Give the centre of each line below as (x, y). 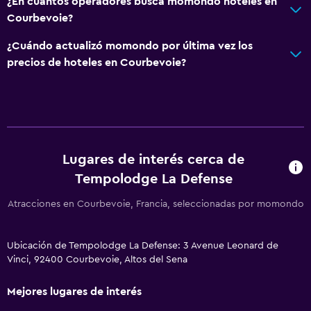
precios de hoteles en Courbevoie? (96, 62)
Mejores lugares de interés (74, 291)
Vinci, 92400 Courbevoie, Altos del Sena (97, 259)
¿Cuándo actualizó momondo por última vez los (130, 45)
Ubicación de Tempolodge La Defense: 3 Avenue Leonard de (143, 245)
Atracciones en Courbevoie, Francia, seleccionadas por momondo (155, 204)
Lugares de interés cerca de (154, 159)
